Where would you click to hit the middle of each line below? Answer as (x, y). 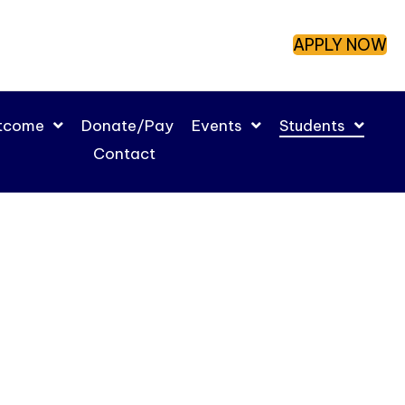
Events (217, 126)
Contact (125, 154)
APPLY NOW (339, 45)
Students (313, 126)
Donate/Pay (128, 126)
